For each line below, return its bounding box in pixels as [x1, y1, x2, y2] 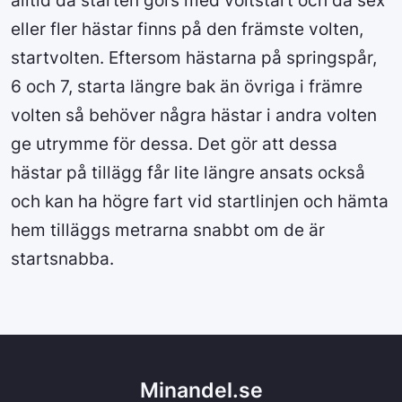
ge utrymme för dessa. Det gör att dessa [11, 133, 337, 155]
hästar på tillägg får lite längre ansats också [11, 162, 365, 184]
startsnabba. [11, 248, 123, 270]
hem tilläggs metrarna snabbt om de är [11, 219, 325, 241]
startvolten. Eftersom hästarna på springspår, [11, 47, 377, 69]
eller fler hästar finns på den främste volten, [11, 18, 363, 40]
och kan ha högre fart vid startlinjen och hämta [11, 190, 389, 213]
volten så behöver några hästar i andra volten [11, 104, 377, 127]
